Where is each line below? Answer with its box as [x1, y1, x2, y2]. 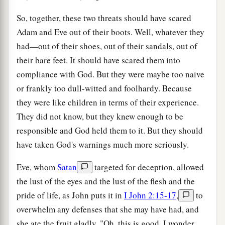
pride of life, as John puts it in [17, 189, 124, 201]
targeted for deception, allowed [92, 161, 204, 173]
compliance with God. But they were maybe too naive [17, 68, 204, 80]
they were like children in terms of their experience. [17, 96, 199, 108]
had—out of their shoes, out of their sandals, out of [17, 40, 197, 52]
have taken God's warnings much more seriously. [17, 139, 189, 151]
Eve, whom [17, 161, 57, 173]
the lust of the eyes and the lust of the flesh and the [17, 175, 195, 187]
